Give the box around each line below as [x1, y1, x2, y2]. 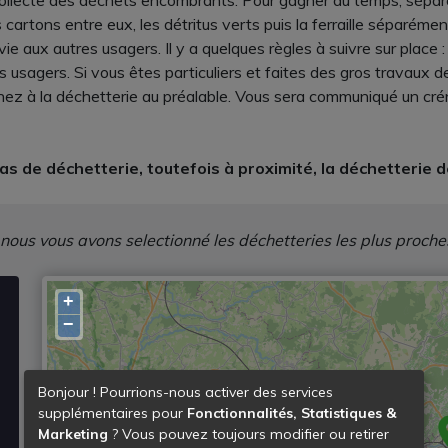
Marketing [38, 425, 108, 444]
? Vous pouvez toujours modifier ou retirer [108, 425, 389, 444]
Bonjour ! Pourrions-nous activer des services [38, 383, 333, 402]
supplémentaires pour [38, 404, 187, 423]
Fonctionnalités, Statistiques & [187, 404, 396, 423]
